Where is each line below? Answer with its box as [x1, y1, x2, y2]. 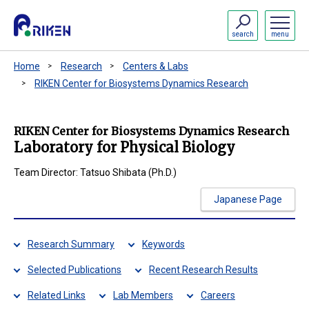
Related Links [28, 290, 86, 301]
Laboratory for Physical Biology [14, 139, 235, 156]
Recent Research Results [149, 264, 258, 275]
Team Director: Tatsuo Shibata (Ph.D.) [14, 167, 177, 178]
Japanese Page [214, 193, 282, 205]
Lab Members [113, 290, 173, 301]
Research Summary [28, 239, 114, 250]
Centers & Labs [123, 61, 188, 72]
